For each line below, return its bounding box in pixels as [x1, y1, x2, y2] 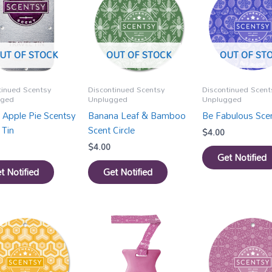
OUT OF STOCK [106, 45, 172, 64]
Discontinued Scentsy [88, 81, 165, 98]
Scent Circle [88, 120, 135, 139]
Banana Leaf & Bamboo [88, 106, 186, 124]
